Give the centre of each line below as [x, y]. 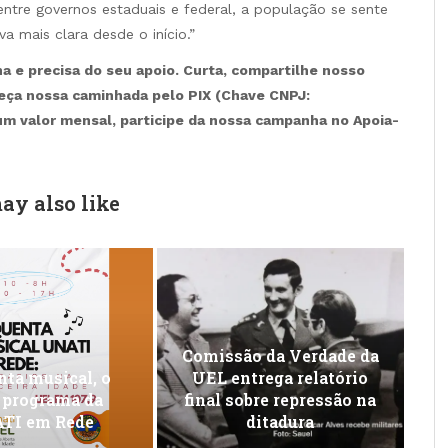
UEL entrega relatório [280, 377]
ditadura [280, 421]
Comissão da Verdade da [280, 355]
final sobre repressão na [280, 399]
